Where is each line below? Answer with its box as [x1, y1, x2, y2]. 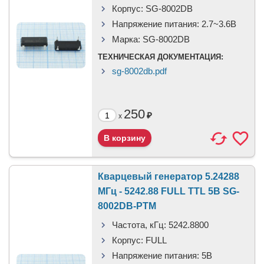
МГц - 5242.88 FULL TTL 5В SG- [98, 186, 239, 196]
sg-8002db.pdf [112, 66, 167, 76]
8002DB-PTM [98, 201, 156, 211]
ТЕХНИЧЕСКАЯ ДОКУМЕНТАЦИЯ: [98, 52, 223, 61]
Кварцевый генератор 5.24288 [98, 171, 239, 181]
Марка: [112, 34, 140, 44]
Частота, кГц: [112, 220, 166, 230]
